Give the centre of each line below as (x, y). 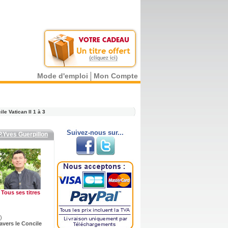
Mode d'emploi (63, 76)
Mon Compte (116, 76)
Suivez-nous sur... (95, 133)
